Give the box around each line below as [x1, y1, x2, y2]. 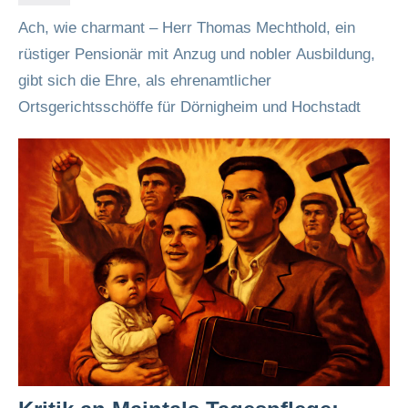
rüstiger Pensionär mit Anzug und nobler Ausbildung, [18, 46, 375, 63]
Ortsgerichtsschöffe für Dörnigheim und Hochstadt [18, 98, 361, 116]
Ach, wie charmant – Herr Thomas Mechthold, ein [18, 19, 355, 36]
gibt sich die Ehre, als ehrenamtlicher [18, 72, 271, 89]
